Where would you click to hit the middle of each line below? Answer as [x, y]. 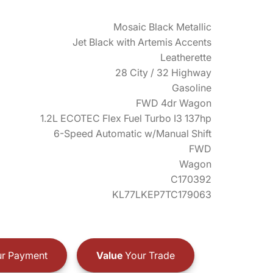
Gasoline [192, 88]
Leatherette [186, 57]
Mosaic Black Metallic [162, 27]
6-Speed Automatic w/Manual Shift [133, 133]
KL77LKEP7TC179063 [162, 194]
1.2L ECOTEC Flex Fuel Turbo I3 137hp [126, 118]
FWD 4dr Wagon [174, 103]
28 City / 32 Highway [163, 73]
